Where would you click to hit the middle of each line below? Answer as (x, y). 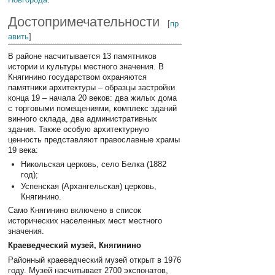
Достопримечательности (84, 22)
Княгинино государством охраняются (78, 77)
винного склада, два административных (83, 119)
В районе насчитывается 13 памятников (83, 56)
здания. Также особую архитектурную (79, 130)
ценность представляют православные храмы (94, 140)
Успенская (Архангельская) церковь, (88, 186)
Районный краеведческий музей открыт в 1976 (95, 260)
